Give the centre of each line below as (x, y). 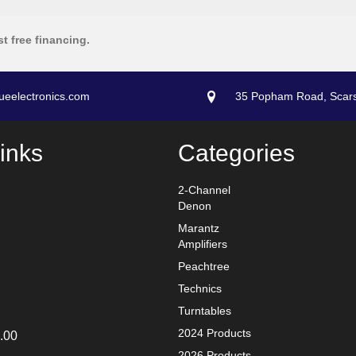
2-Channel (204, 190)
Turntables (205, 310)
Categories (236, 153)
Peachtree (204, 266)
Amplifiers (203, 244)
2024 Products (215, 333)
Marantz (199, 228)
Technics (200, 288)
